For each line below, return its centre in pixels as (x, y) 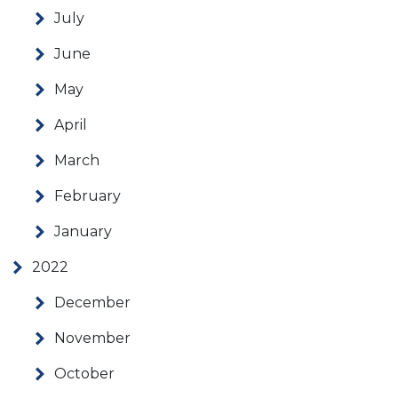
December (92, 303)
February (88, 196)
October (84, 374)
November (92, 338)
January (83, 232)
